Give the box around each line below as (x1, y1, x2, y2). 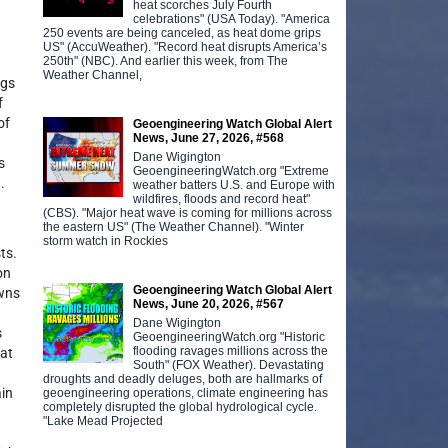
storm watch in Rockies (43, 233, 169, 248)
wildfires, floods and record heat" (133, 191, 311, 206)
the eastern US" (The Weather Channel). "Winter (43, 219, 305, 234)
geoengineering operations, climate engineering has (43, 385, 329, 400)
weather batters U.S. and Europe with (133, 177, 336, 192)
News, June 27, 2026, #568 (133, 130, 285, 145)
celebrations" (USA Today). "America (133, 11, 331, 26)
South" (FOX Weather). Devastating (133, 357, 325, 372)
